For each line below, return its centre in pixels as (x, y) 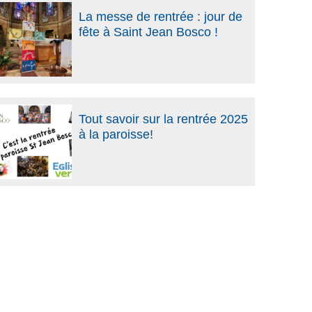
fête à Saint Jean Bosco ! (148, 32)
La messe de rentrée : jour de (160, 17)
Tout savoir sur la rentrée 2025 (163, 119)
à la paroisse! (116, 134)
